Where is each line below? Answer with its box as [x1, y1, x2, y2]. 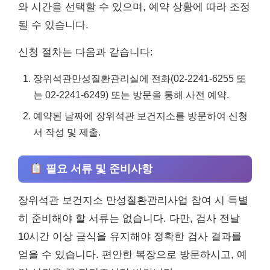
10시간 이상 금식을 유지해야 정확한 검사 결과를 [18, 231, 242, 243]
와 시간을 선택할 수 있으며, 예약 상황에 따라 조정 [18, 1, 250, 13]
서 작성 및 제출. [33, 127, 101, 138]
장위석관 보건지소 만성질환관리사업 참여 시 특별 [18, 195, 248, 207]
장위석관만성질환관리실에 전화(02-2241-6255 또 [33, 73, 246, 84]
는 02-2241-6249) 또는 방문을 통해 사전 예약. [33, 89, 229, 101]
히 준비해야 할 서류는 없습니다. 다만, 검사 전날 [18, 213, 240, 225]
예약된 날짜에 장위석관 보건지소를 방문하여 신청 [33, 110, 248, 122]
